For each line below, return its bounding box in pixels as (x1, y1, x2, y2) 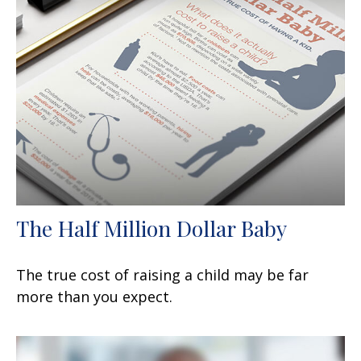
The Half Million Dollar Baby (16, 213, 287, 243)
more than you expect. (16, 286, 172, 306)
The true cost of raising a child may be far (16, 264, 309, 284)
